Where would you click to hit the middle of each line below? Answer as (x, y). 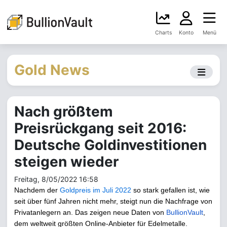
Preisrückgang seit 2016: (100, 128)
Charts (163, 33)
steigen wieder (66, 162)
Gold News (52, 70)
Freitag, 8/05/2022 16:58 (56, 179)
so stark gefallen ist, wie (171, 190)
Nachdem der (36, 190)
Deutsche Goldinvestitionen (110, 145)
